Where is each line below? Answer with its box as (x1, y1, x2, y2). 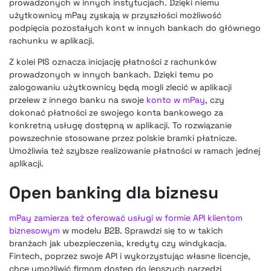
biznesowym (9, 224, 60, 236)
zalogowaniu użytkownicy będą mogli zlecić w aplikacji (9, 81, 232, 93)
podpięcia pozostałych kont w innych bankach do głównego (9, 22, 261, 33)
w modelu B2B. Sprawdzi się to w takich (60, 224, 223, 236)
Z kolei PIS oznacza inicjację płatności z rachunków (9, 56, 217, 67)
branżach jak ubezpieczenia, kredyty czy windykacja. (9, 237, 227, 249)
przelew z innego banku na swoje (9, 94, 146, 105)
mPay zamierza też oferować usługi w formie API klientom (9, 212, 243, 223)
